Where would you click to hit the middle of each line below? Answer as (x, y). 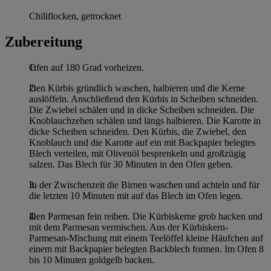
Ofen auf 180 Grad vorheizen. (87, 68)
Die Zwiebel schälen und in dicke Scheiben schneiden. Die (142, 110)
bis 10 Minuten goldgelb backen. (92, 260)
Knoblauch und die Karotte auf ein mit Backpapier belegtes (142, 143)
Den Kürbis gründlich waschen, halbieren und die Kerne (137, 88)
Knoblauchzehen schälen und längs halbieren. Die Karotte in (145, 121)
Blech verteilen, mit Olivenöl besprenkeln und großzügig (137, 154)
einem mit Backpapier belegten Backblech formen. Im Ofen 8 (146, 249)
